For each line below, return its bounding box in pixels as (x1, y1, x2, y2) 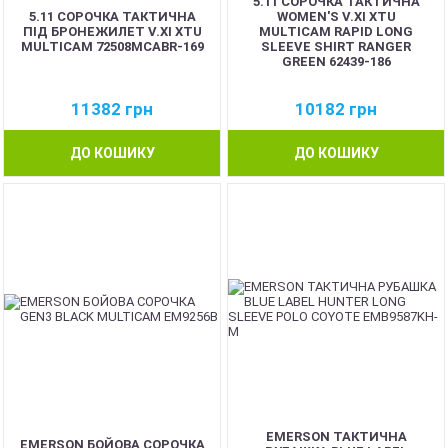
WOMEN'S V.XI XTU (276, 8, 396, 24)
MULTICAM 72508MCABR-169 (20, 38, 204, 54)
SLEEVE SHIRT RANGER (261, 38, 411, 54)
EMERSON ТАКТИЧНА (265, 429, 407, 444)
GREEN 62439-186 (281, 53, 391, 69)
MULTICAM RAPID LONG (259, 23, 413, 39)
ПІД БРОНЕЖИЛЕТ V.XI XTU (22, 23, 202, 39)
